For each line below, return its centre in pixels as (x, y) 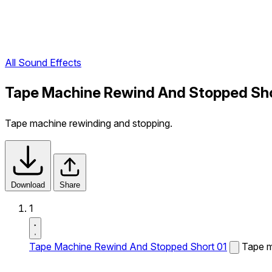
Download (28, 185)
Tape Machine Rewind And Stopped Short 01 (128, 246)
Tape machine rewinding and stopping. (89, 123)
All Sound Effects (43, 63)
